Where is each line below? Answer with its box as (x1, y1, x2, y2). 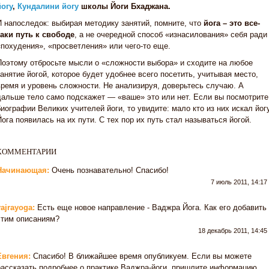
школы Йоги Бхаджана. (79, 2, 171, 11)
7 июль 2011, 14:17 (211, 178, 267, 186)
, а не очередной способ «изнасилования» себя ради (74, 30, 267, 39)
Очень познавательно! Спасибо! (49, 166, 169, 175)
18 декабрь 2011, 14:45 (198, 227, 267, 234)
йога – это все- (204, 19, 260, 28)
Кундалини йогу (17, 2, 79, 11)
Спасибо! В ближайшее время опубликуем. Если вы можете (31, 252, 252, 261)
